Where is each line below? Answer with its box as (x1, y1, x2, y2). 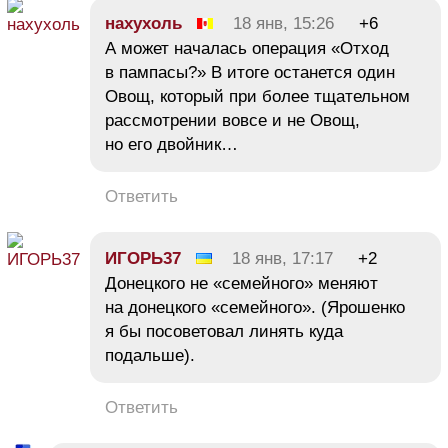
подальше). (105, 345, 195, 365)
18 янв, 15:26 (233, 13, 334, 33)
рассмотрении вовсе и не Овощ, (105, 110, 360, 130)
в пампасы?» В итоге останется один (105, 62, 395, 82)
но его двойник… (105, 134, 238, 154)
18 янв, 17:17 (232, 248, 333, 268)
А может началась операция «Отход (105, 38, 389, 58)
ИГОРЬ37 (105, 248, 181, 268)
